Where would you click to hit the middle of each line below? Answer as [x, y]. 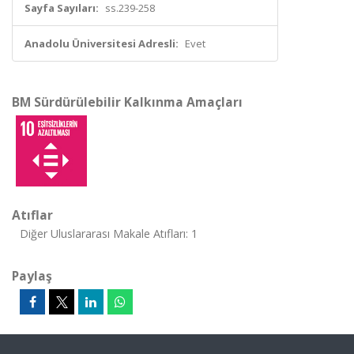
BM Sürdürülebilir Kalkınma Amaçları [127, 102]
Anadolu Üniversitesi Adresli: [102, 43]
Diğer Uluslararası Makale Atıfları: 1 [109, 233]
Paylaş [32, 276]
